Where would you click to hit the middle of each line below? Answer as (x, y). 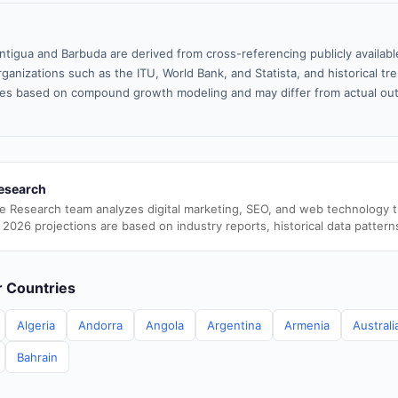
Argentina (234, 325)
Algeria (36, 325)
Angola (165, 325)
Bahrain (37, 357)
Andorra (100, 325)
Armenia (307, 325)
